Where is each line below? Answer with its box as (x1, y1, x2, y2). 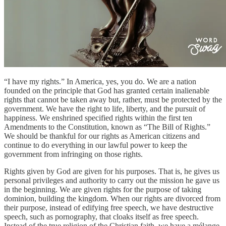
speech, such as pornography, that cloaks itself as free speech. (4, 212, 199, 221)
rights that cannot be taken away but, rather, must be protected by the (4, 95, 222, 104)
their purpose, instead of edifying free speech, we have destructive (4, 203, 213, 212)
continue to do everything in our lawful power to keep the (4, 140, 187, 149)
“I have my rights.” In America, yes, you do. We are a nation (4, 77, 196, 86)
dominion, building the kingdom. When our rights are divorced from (4, 194, 220, 203)
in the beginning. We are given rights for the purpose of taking (4, 185, 201, 194)
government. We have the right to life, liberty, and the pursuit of (4, 104, 205, 113)
